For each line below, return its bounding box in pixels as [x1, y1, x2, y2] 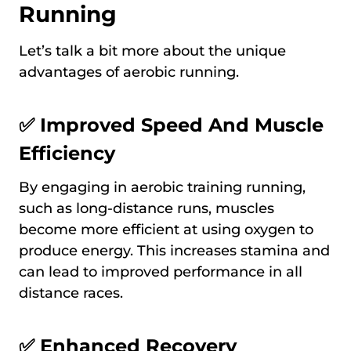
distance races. [19, 284, 123, 302]
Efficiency [19, 142, 115, 165]
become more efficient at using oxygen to [19, 221, 313, 239]
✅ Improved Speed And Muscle [19, 114, 324, 137]
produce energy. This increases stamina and [19, 242, 330, 260]
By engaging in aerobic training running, [19, 179, 306, 197]
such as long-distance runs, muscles [19, 200, 274, 218]
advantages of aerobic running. [19, 63, 239, 81]
